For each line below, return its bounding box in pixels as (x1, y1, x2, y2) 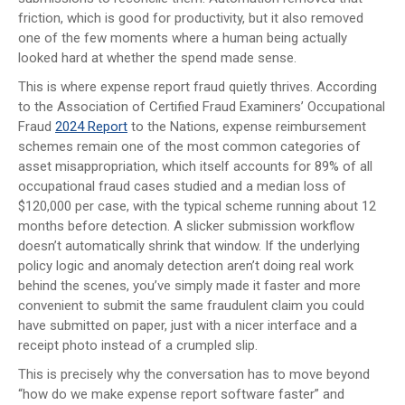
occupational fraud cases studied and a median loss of (18, 177, 346, 194)
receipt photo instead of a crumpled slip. (18, 336, 258, 353)
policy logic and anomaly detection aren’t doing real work (18, 257, 353, 274)
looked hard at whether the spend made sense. (18, 49, 297, 66)
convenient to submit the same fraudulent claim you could (18, 297, 364, 314)
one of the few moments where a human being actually (18, 29, 347, 46)
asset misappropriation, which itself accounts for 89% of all (18, 157, 372, 174)
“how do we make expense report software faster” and (18, 385, 344, 402)
